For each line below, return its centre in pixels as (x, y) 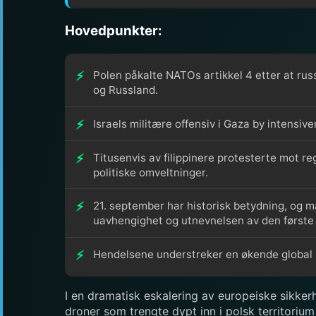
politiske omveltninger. (151, 172)
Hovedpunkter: (114, 30)
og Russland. (126, 90)
